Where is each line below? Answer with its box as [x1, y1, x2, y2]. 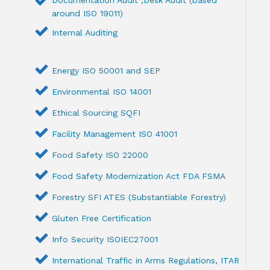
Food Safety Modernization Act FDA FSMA [52, 171, 226, 181]
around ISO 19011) [52, 8, 124, 18]
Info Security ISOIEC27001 [52, 234, 159, 244]
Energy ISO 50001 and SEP [52, 65, 161, 75]
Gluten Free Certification [52, 213, 152, 223]
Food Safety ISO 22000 [52, 149, 149, 160]
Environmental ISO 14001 [52, 86, 152, 96]
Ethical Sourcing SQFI [52, 107, 141, 118]
